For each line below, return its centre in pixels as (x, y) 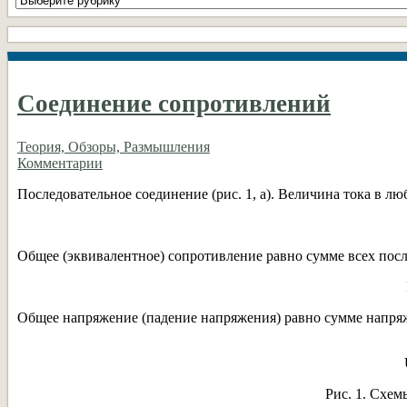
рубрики (41, 15)
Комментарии (60, 163)
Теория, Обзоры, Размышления (114, 146)
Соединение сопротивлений (174, 104)
